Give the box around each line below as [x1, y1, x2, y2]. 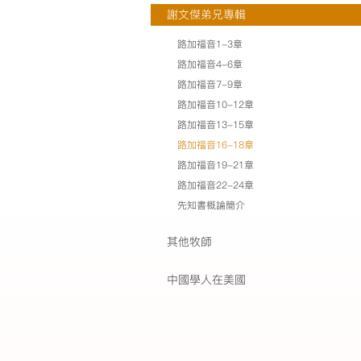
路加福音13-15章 [177, 118, 254, 131]
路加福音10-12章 [177, 98, 254, 111]
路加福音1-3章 [177, 37, 243, 51]
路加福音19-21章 [177, 158, 254, 172]
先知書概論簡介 [177, 198, 245, 212]
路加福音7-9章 [177, 77, 243, 91]
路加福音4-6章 [177, 57, 243, 71]
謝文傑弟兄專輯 [167, 6, 246, 23]
